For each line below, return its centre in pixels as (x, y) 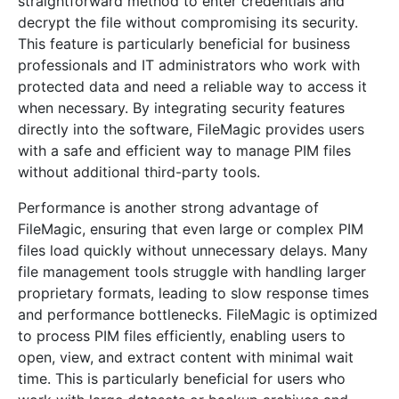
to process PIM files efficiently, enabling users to (182, 336)
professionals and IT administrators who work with (189, 65)
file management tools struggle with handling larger (192, 272)
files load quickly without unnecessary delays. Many (193, 250)
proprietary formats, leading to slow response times (193, 293)
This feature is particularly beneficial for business (184, 44)
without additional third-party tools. (139, 172)
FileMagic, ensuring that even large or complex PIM (191, 229)
